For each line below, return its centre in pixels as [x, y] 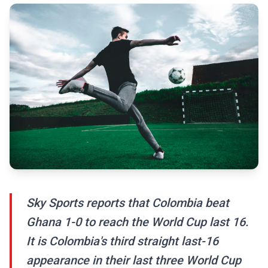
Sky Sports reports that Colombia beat [128, 203]
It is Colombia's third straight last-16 [122, 241]
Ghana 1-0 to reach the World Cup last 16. [138, 222]
